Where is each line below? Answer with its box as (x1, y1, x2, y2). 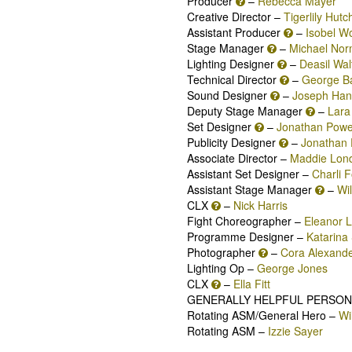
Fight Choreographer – (187, 212, 304, 229)
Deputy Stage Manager (187, 102, 306, 119)
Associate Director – (187, 149, 290, 166)
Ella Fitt (233, 275, 270, 291)
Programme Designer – (187, 228, 306, 244)
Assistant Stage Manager (187, 181, 315, 197)
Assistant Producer (187, 24, 284, 40)
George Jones (257, 259, 328, 276)
